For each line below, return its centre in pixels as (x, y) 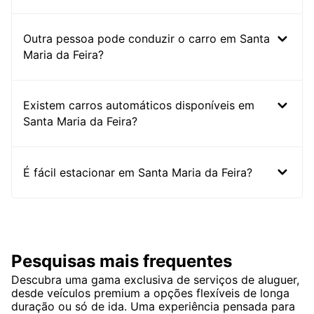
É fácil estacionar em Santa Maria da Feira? (138, 172)
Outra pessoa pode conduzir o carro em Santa (146, 39)
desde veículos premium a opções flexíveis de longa (150, 293)
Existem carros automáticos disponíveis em (139, 105)
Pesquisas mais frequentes (122, 261)
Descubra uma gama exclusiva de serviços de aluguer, (155, 280)
